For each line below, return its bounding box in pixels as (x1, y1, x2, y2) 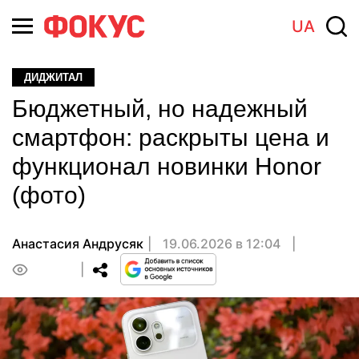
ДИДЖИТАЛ (24, 71, 83, 83)
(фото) (12, 182, 86, 208)
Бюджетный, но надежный (12, 95, 308, 122)
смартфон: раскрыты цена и (12, 124, 329, 151)
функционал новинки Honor (12, 153, 321, 179)
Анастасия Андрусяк (12, 236, 143, 252)
